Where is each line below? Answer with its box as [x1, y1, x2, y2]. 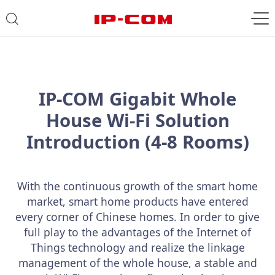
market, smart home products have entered [26, 194, 249, 209]
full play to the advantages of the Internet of [24, 225, 251, 239]
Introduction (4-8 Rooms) [26, 130, 249, 154]
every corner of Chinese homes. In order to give [15, 209, 260, 224]
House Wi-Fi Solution [45, 108, 230, 133]
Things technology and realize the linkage [30, 240, 245, 255]
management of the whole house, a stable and [18, 255, 257, 270]
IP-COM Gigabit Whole [39, 87, 236, 111]
